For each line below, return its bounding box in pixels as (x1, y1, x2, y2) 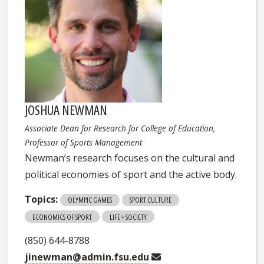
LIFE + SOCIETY (110, 211, 147, 222)
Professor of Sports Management (25, 136, 143, 148)
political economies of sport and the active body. (25, 167, 237, 181)
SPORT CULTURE (130, 194, 172, 206)
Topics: (25, 192, 58, 206)
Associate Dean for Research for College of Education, (25, 122, 216, 134)
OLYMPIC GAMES (68, 194, 113, 206)
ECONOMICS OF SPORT (32, 211, 93, 222)
